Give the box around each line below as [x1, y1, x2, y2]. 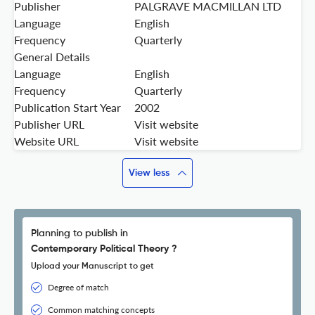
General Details [14, 50, 90, 64]
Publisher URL [14, 117, 84, 131]
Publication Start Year [14, 101, 121, 115]
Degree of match [48, 282, 109, 293]
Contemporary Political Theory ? [31, 244, 177, 255]
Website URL [14, 134, 79, 148]
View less [129, 168, 169, 179]
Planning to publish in [31, 229, 128, 239]
